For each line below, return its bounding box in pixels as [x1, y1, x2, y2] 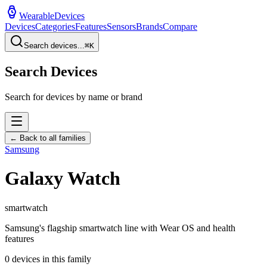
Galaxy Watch [5, 167, 120, 190]
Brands [136, 21, 163, 32]
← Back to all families [10, 133, 86, 142]
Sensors [107, 21, 136, 32]
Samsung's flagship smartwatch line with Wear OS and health [5, 222, 235, 233]
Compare [163, 21, 197, 32]
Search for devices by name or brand [5, 91, 142, 102]
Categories [35, 21, 75, 32]
